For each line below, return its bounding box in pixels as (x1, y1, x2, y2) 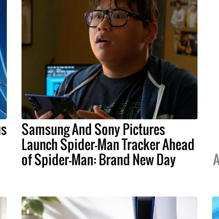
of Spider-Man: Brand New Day (22, 149, 176, 169)
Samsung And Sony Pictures (22, 119, 165, 139)
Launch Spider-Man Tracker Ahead (22, 134, 195, 154)
